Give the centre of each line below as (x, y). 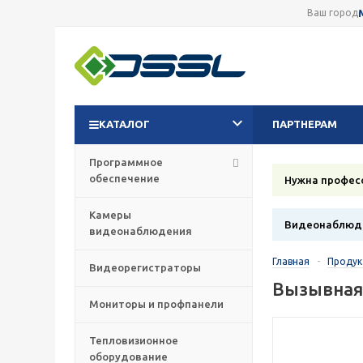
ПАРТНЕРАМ (305, 124)
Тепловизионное (134, 340)
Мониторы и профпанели (156, 303)
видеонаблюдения (141, 231)
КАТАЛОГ (124, 124)
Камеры (110, 214)
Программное (126, 162)
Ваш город (333, 13)
